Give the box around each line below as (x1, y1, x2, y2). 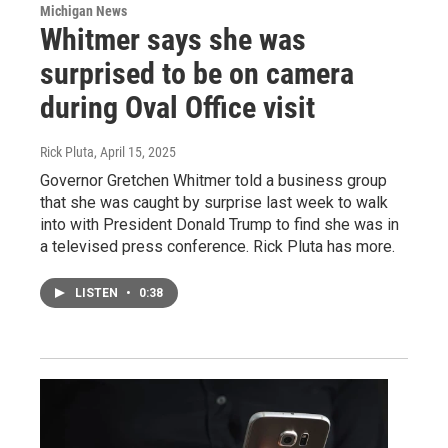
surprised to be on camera (40, 55, 354, 91)
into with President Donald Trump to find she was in (40, 214, 399, 234)
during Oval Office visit (40, 89, 315, 125)
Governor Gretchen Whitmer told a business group (40, 170, 387, 190)
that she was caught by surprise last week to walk (40, 192, 388, 212)
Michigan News (40, 2, 127, 19)
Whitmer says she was (40, 21, 306, 57)
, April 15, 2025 (94, 143, 176, 160)
